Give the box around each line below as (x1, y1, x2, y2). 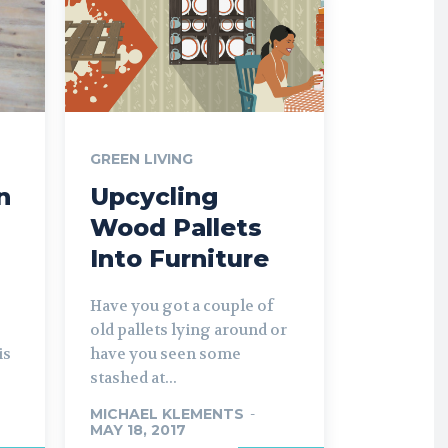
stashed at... (90, 367, 177, 388)
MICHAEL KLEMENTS (90, 404, 244, 423)
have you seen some (90, 343, 241, 364)
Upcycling (90, 181, 218, 211)
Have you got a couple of (90, 295, 274, 316)
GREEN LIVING (90, 149, 193, 168)
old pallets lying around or (90, 319, 287, 340)
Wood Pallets (90, 212, 262, 242)
